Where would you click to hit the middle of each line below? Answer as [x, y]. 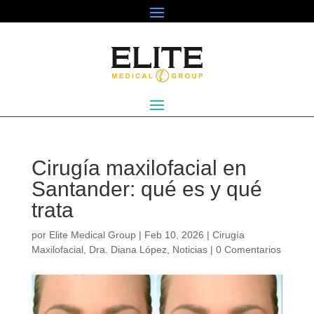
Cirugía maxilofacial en [139, 168]
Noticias [190, 250]
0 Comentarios [248, 250]
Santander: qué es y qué [146, 189]
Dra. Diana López [128, 250]
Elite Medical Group [92, 235]
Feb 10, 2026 [174, 235]
